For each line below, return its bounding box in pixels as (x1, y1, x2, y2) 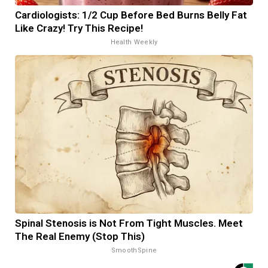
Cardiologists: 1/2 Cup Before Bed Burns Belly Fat (15, 8, 247, 21)
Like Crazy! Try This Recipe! (15, 22, 143, 34)
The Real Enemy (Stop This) (15, 230, 145, 242)
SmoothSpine (111, 246, 157, 254)
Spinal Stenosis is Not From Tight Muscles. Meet (15, 217, 243, 229)
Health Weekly (110, 38, 158, 46)
